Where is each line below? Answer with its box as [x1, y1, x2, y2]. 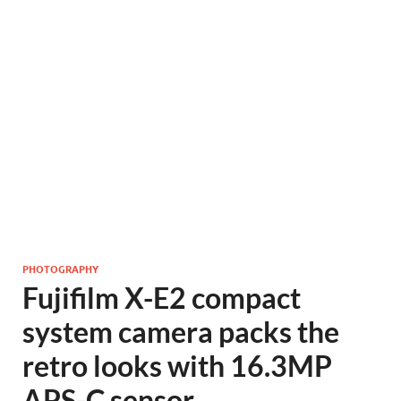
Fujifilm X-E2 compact [22, 280, 301, 315]
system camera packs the [22, 314, 339, 349]
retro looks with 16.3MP [22, 348, 332, 383]
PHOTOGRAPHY [22, 261, 98, 276]
